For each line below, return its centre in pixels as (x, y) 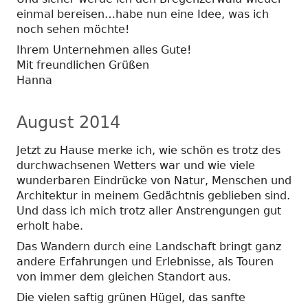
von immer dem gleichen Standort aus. (124, 276)
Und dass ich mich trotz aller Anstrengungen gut (149, 210)
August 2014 (68, 122)
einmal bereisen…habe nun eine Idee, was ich (143, 14)
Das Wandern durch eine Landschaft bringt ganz (149, 246)
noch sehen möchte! (73, 29)
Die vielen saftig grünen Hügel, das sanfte (131, 297)
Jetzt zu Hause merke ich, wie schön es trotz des (148, 150)
